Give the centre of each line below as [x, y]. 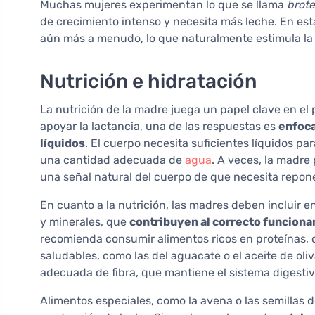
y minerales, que [85, 222]
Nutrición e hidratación [148, 82]
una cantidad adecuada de [112, 160]
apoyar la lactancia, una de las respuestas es [159, 127]
